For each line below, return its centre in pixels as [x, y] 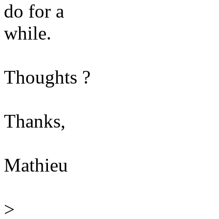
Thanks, [35, 121]
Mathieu [36, 165]
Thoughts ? [47, 77]
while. [28, 33]
